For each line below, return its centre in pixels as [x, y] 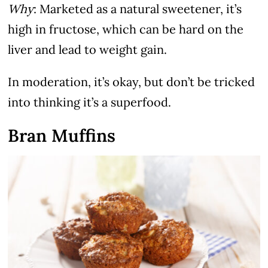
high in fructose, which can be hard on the [126, 29]
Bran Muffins [62, 136]
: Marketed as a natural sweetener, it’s [138, 9]
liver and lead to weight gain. [88, 50]
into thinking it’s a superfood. [90, 102]
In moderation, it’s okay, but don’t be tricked [132, 82]
